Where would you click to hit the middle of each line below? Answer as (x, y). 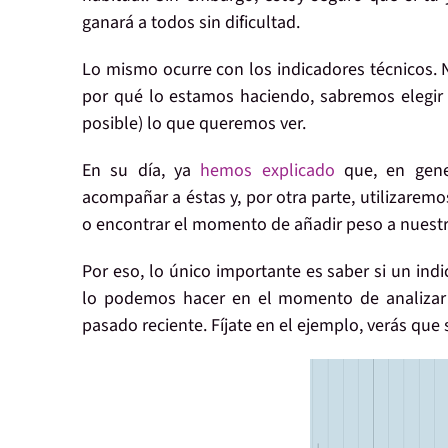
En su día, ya (141, 171)
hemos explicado (267, 171)
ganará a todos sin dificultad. (191, 23)
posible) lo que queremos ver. (194, 124)
